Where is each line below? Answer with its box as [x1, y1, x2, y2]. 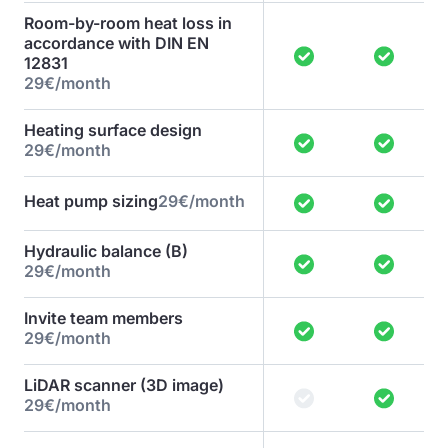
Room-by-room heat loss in [24, 13, 232, 33]
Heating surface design [24, 120, 202, 140]
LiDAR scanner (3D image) [24, 375, 224, 395]
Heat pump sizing [24, 190, 158, 211]
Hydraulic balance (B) [24, 241, 188, 261]
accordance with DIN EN [24, 33, 209, 53]
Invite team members [24, 308, 183, 328]
